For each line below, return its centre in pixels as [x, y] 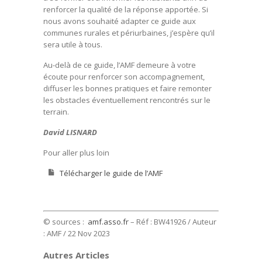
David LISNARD [70, 132]
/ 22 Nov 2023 [87, 233]
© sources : [65, 221]
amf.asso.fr [108, 221]
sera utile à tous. [73, 44]
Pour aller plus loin [76, 152]
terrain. [56, 111]
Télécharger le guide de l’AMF [111, 173]
